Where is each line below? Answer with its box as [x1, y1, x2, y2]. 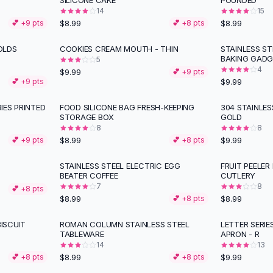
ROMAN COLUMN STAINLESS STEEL [60, 219, 190, 229]
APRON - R [221, 229, 260, 239]
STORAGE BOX [60, 112, 115, 122]
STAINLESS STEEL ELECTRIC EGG [60, 161, 180, 171]
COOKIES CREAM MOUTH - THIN [60, 44, 179, 54]
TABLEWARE [60, 229, 104, 239]
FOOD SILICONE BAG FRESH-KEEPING [60, 102, 194, 112]
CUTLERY [221, 171, 256, 180]
